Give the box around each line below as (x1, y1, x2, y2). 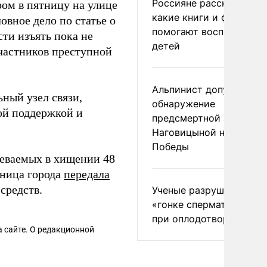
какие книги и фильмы (152, 11, 259, 23)
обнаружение (152, 98, 215, 110)
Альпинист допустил (152, 83, 250, 95)
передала (64, 167, 110, 181)
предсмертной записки (152, 112, 262, 124)
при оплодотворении (152, 213, 252, 225)
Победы (152, 141, 189, 153)
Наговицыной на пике (152, 126, 255, 138)
